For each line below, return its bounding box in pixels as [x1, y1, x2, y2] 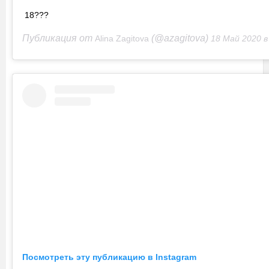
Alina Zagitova [95, 34, 149, 44]
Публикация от [22, 33, 95, 44]
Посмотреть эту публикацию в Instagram [22, 252, 196, 262]
